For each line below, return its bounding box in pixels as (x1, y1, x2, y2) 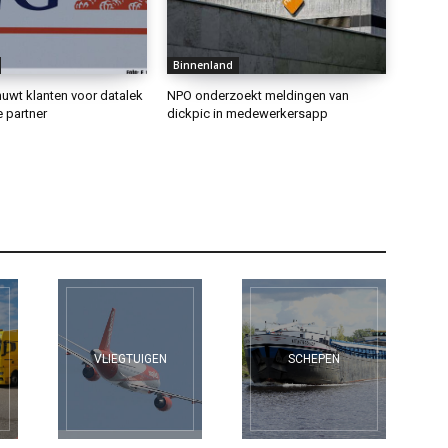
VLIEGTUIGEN (93, 351, 167, 366)
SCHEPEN (288, 351, 340, 366)
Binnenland (173, 57, 234, 72)
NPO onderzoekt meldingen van (167, 87, 350, 103)
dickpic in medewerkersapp (167, 105, 329, 121)
